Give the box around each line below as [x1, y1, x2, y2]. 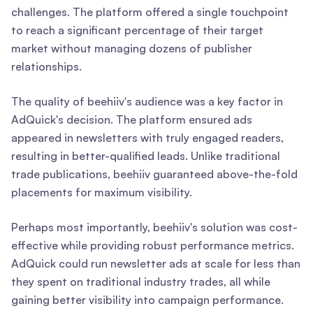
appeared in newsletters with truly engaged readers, [11, 131, 284, 145]
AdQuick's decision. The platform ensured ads [11, 112, 252, 127]
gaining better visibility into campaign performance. [11, 293, 284, 307]
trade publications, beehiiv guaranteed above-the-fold [11, 167, 298, 182]
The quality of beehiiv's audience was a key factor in [11, 94, 283, 109]
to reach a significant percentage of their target [11, 23, 263, 38]
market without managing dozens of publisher [11, 41, 252, 56]
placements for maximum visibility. [11, 185, 192, 200]
